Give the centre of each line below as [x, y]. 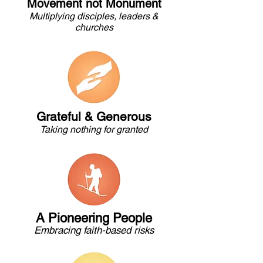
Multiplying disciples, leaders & [94, 16]
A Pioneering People [94, 218]
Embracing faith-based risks [94, 230]
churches [94, 27]
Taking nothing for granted [94, 129]
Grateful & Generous [94, 117]
